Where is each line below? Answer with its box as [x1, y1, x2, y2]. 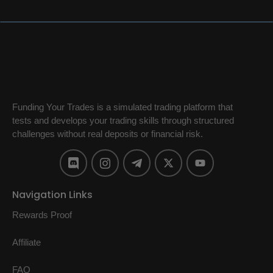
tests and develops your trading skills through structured [12, 115, 234, 126]
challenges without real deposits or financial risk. [12, 129, 203, 139]
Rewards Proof [12, 210, 72, 221]
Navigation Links [12, 188, 93, 202]
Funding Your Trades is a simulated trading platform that [12, 102, 233, 112]
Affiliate [12, 237, 41, 248]
